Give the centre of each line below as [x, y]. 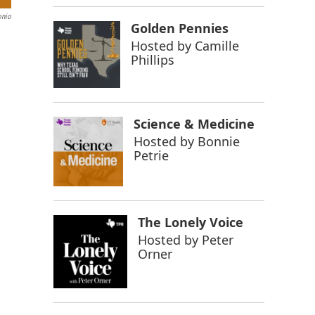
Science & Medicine [194, 123]
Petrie [152, 155]
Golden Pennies [179, 28]
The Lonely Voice [190, 222]
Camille [217, 46]
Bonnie [219, 141]
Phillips [152, 60]
